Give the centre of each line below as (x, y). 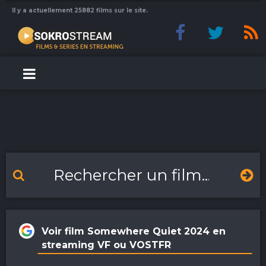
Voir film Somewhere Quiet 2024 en (134, 231)
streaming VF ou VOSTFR (106, 245)
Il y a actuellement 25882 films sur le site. (80, 10)
